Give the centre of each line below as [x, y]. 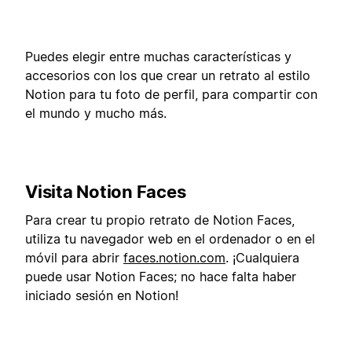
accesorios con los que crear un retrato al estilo [168, 75]
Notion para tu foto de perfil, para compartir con [171, 94]
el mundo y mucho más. [96, 113]
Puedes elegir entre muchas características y [158, 56]
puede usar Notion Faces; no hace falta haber [161, 277]
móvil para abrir [74, 258]
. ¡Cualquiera [262, 258]
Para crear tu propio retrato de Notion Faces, [160, 220]
